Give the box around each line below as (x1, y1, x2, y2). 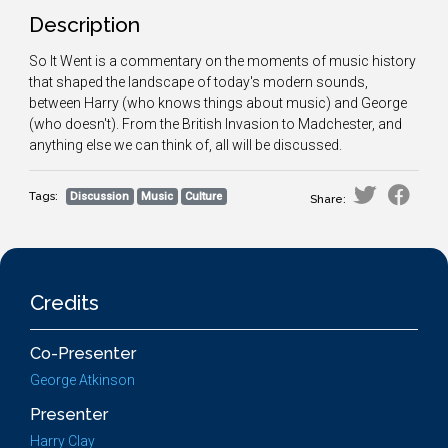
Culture (185, 190, 223, 203)
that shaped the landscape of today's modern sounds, (29, 74, 368, 90)
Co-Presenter (30, 344, 136, 363)
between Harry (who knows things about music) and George (29, 95, 407, 111)
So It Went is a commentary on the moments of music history (29, 53, 416, 69)
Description (29, 12, 140, 37)
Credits (30, 290, 99, 315)
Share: (310, 192, 346, 206)
